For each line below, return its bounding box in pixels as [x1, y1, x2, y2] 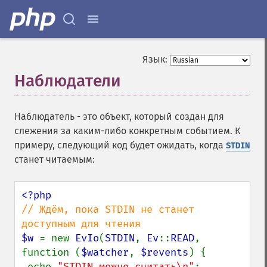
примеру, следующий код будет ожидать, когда [14, 139, 226, 151]
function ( [21, 246, 81, 259]
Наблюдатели [14, 71, 121, 91]
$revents [141, 246, 188, 259]
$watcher [81, 246, 129, 259]
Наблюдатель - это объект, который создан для [14, 111, 224, 122]
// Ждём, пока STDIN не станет [21, 203, 194, 216]
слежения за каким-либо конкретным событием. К [14, 125, 240, 136]
